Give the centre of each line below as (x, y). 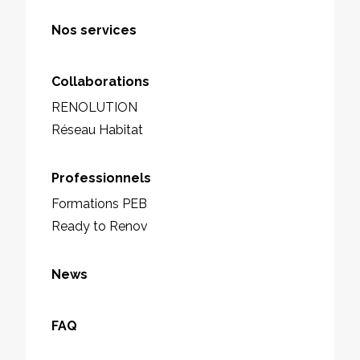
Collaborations (100, 81)
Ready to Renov (100, 226)
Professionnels (101, 178)
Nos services (94, 30)
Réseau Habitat (97, 129)
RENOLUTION (94, 107)
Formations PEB (99, 203)
